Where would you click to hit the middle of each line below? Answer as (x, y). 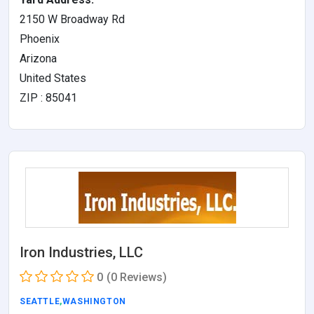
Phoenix (40, 39)
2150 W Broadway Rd (72, 19)
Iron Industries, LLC (81, 252)
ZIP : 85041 (48, 97)
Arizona (38, 58)
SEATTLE (40, 301)
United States (53, 78)
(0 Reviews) (137, 277)
